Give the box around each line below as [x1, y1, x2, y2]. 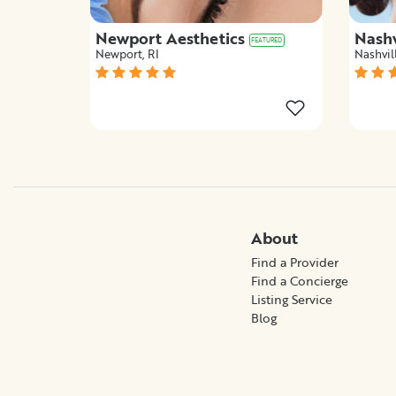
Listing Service [250, 289, 332, 308]
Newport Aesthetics [95, 26, 249, 49]
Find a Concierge [250, 270, 348, 290]
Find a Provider [250, 252, 339, 271]
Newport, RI [95, 44, 159, 63]
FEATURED [251, 34, 283, 45]
